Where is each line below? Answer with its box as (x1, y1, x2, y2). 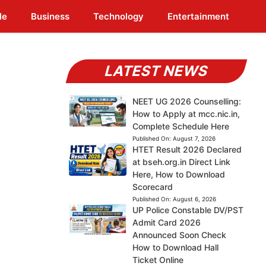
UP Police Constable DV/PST (132, 205, 243, 215)
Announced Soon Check (132, 230, 226, 240)
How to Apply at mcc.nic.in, (132, 109, 240, 119)
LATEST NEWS (103, 62, 211, 80)
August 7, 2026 (172, 135, 216, 142)
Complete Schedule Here (132, 121, 229, 131)
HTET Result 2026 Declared (132, 144, 242, 154)
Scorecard (132, 182, 173, 192)
